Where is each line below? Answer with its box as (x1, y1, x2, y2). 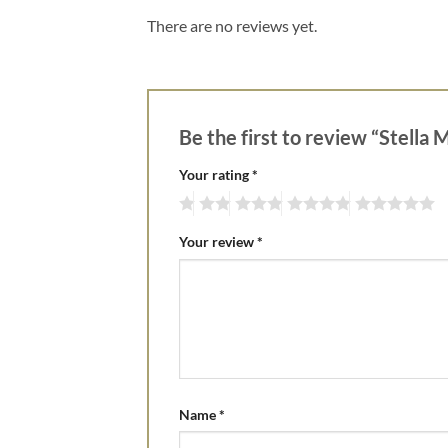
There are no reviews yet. (147, 15, 317, 35)
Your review (179, 233, 257, 251)
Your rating (179, 165, 252, 183)
